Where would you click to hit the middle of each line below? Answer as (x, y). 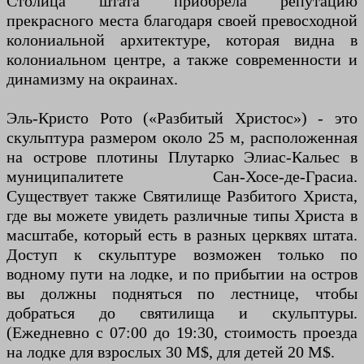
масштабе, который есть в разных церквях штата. (182, 234)
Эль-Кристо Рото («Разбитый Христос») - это (182, 117)
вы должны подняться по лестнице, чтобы (182, 293)
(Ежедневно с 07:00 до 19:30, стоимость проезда (182, 332)
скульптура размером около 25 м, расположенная (182, 137)
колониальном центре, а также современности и (182, 59)
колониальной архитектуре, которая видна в (182, 39)
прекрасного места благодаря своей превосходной (182, 20)
